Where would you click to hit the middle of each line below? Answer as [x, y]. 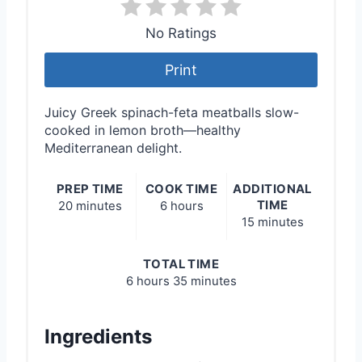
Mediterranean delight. [113, 147]
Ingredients [98, 336]
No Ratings [181, 34]
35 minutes [204, 281]
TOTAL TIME [181, 264]
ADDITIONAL [272, 189]
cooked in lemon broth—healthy [143, 130]
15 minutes [272, 222]
